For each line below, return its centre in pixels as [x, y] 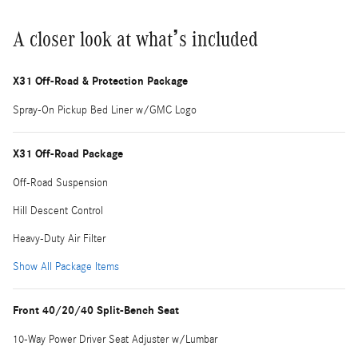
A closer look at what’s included [135, 39]
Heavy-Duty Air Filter [59, 239]
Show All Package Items [66, 267]
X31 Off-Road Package [68, 153]
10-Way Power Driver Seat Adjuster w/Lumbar [115, 339]
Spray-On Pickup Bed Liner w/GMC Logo [105, 110]
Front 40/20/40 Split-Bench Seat [96, 310]
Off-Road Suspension [60, 183]
